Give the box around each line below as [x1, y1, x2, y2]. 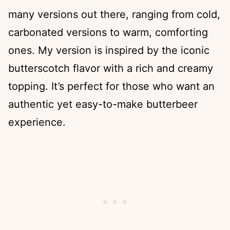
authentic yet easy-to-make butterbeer [8, 98, 198, 111]
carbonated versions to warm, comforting [8, 26, 208, 39]
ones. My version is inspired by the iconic [8, 44, 209, 57]
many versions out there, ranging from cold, [8, 8, 220, 21]
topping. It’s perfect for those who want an [8, 80, 215, 93]
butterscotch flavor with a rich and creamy [8, 62, 213, 75]
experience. [8, 116, 66, 129]
